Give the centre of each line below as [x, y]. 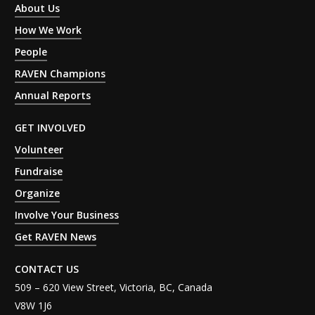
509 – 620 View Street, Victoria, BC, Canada [114, 287]
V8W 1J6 [34, 305]
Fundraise [39, 171]
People [31, 51]
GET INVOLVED [51, 127]
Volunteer [39, 149]
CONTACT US [47, 269]
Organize [38, 193]
